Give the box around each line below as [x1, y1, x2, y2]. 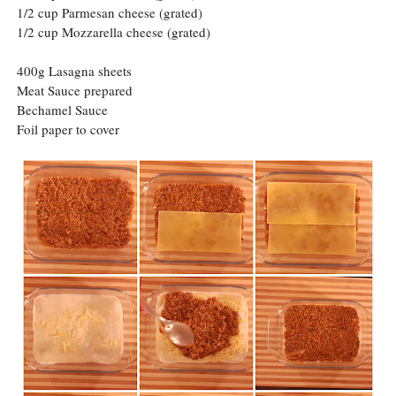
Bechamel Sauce [16, 101, 108, 119]
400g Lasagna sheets [16, 62, 136, 80]
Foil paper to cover [16, 120, 124, 139]
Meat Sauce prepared [16, 81, 133, 100]
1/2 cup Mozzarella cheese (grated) [16, 23, 210, 42]
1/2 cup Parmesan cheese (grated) [16, 4, 207, 22]
